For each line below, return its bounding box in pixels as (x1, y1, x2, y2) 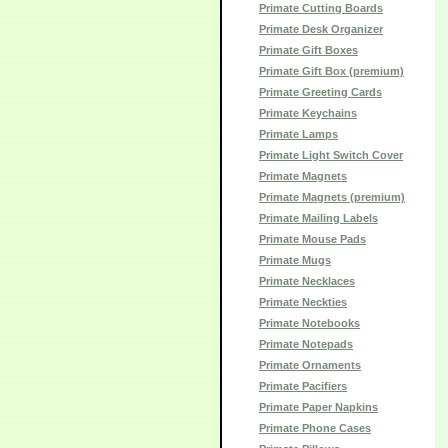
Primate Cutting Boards (259, 2, 383, 14)
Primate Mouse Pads (259, 233, 366, 245)
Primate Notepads (259, 338, 353, 350)
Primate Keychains (259, 107, 357, 119)
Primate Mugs (259, 254, 331, 266)
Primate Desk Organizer (259, 23, 383, 35)
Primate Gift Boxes (259, 44, 358, 56)
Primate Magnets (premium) (259, 191, 405, 203)
